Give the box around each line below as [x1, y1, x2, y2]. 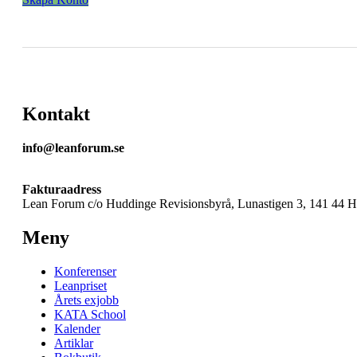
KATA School [54, 307, 126, 321]
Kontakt [22, 104, 90, 125]
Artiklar [54, 335, 93, 350]
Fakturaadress [22, 182, 101, 196]
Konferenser [54, 264, 116, 278]
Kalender [54, 321, 100, 335]
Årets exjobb [54, 292, 119, 307]
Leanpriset [54, 278, 107, 292]
